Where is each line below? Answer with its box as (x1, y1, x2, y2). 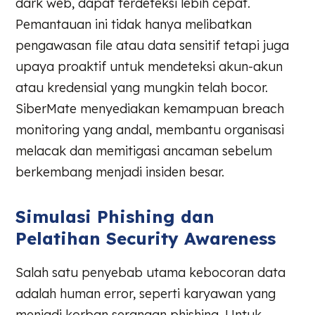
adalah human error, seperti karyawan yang (15, 285, 276, 302)
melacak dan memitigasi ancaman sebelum (15, 142, 273, 159)
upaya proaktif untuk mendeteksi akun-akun (15, 58, 283, 75)
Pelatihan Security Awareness (15, 228, 276, 250)
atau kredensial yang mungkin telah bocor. (15, 79, 269, 96)
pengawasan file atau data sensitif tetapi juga (15, 37, 290, 53)
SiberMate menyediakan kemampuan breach (15, 100, 285, 117)
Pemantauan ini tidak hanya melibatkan (15, 15, 252, 32)
